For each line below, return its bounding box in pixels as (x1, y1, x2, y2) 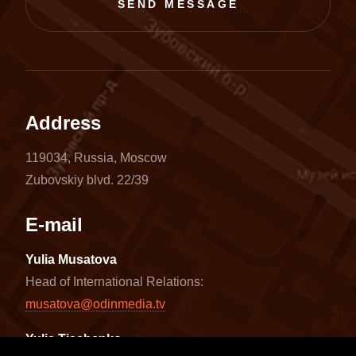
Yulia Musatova (25, 252, 117, 266)
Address (25, 111, 101, 133)
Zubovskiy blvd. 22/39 (25, 172, 149, 187)
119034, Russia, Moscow (25, 150, 167, 164)
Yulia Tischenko (25, 331, 122, 346)
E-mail (25, 213, 83, 235)
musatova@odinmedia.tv (25, 296, 165, 311)
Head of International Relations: (25, 274, 203, 288)
